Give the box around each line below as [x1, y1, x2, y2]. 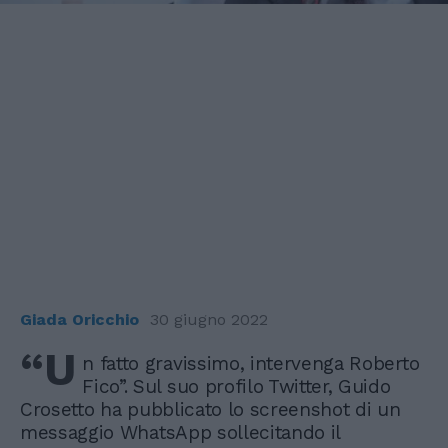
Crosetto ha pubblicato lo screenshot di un [20, 397, 401, 421]
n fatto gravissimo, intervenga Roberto [82, 351, 420, 375]
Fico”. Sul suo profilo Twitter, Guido [82, 374, 391, 398]
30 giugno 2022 [150, 309, 268, 329]
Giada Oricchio [20, 309, 139, 329]
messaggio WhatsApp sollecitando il [20, 420, 341, 444]
